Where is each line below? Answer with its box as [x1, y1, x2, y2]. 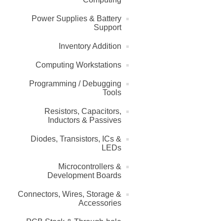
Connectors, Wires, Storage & [18, 190, 121, 199]
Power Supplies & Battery [32, 14, 121, 23]
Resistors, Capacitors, [44, 107, 121, 116]
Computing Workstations [36, 61, 121, 70]
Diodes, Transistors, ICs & [31, 135, 121, 144]
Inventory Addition [59, 42, 121, 51]
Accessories [78, 199, 121, 208]
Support [94, 23, 121, 32]
